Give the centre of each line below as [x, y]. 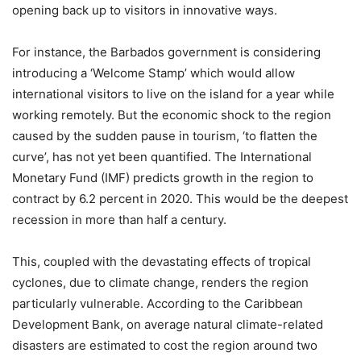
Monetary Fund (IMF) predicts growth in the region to [163, 177]
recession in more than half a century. [119, 219]
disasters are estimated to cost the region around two [165, 345]
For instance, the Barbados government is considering [166, 52]
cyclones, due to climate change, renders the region [160, 282]
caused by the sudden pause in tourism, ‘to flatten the [165, 135]
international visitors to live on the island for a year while [173, 93]
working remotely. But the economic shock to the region [172, 114]
